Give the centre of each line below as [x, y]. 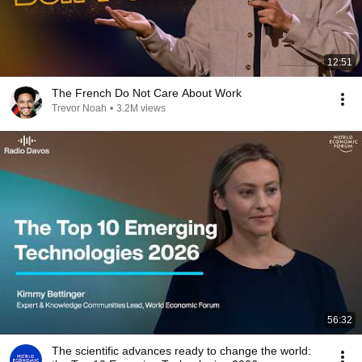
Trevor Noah [79, 108]
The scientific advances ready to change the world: [181, 351]
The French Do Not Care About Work [147, 93]
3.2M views [141, 108]
